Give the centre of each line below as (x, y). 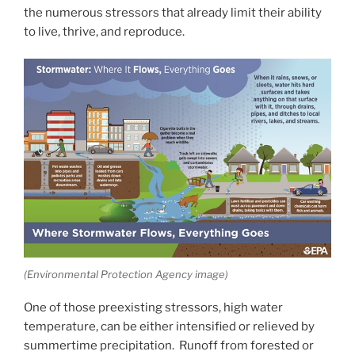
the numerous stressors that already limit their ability (173, 12)
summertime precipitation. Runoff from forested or (169, 346)
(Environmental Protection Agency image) (126, 274)
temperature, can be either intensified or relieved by (169, 327)
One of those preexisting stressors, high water (153, 308)
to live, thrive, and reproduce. (104, 31)
